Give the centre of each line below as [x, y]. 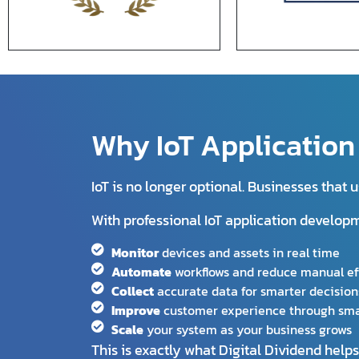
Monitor [135, 252]
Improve [136, 310]
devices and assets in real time [249, 252]
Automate [141, 271]
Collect [133, 290]
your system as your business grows [248, 329]
